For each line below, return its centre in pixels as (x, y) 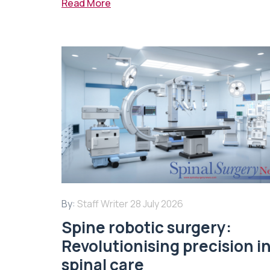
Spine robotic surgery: (146, 228)
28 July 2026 (157, 204)
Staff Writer (103, 204)
